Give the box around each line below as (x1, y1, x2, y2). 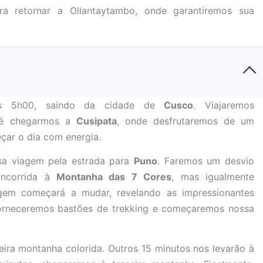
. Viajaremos (193, 99, 255, 111)
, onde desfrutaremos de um (116, 115, 255, 127)
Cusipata (76, 115, 117, 127)
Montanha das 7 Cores (56, 171, 172, 183)
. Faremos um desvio (157, 155, 255, 167)
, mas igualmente (171, 171, 255, 183)
